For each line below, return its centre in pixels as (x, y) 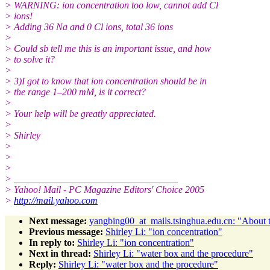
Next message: (58, 221)
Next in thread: (60, 253)
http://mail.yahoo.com (56, 200)
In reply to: (52, 242)
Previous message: (66, 231)
